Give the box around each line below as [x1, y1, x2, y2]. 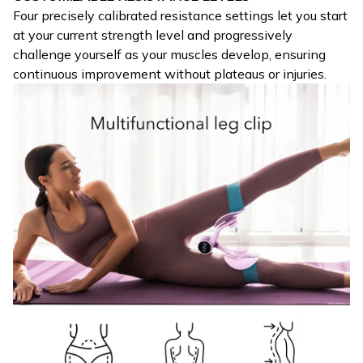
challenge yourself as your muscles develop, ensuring [13, 45, 326, 62]
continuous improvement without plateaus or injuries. [13, 65, 327, 82]
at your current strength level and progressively [13, 26, 293, 43]
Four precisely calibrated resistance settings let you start [13, 6, 348, 23]
